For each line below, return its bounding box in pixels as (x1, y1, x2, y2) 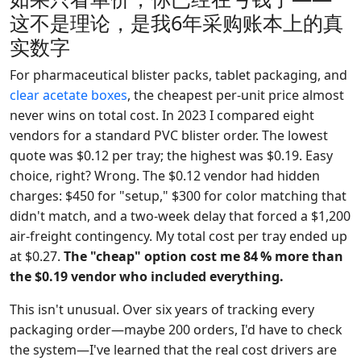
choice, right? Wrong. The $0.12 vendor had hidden (10, 167, 320, 185)
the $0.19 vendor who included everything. (10, 268, 284, 285)
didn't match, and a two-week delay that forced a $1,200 (10, 207, 351, 225)
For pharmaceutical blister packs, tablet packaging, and (10, 66, 347, 84)
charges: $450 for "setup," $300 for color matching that (10, 187, 346, 205)
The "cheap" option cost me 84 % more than (64, 247, 343, 265)
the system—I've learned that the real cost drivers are (10, 341, 337, 359)
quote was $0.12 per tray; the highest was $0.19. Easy (10, 147, 333, 164)
